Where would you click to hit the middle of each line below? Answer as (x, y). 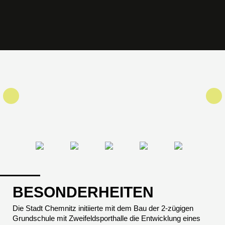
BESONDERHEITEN (83, 192)
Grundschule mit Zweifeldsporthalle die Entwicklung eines (106, 218)
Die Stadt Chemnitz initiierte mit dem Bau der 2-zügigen (103, 208)
